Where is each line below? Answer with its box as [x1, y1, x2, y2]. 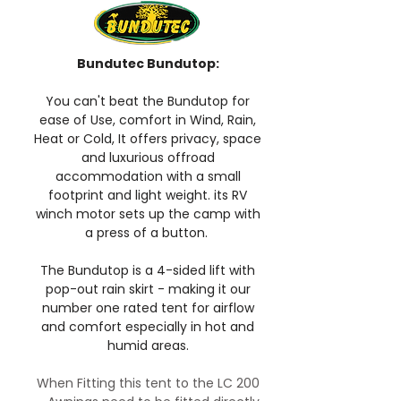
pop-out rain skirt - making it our [45, 280, 251, 298]
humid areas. [107, 337, 189, 354]
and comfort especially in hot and [41, 318, 254, 336]
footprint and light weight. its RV [48, 186, 247, 204]
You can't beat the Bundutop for [46, 92, 250, 110]
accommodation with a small [55, 167, 241, 185]
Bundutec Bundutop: [76, 55, 219, 73]
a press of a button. [84, 224, 211, 242]
